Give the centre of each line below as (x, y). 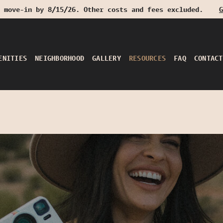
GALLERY (107, 58)
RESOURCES (147, 58)
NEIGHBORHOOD (60, 58)
